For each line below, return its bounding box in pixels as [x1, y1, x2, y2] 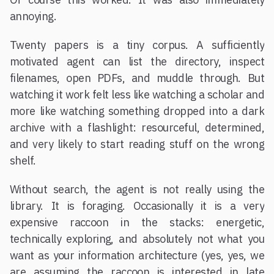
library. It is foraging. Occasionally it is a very [10, 199, 264, 213]
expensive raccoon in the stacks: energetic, [10, 215, 264, 229]
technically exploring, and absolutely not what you [10, 232, 264, 246]
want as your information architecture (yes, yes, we [10, 248, 264, 262]
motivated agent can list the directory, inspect [10, 54, 264, 68]
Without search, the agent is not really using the [10, 182, 264, 196]
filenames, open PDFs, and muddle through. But [10, 71, 264, 85]
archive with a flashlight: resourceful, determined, [10, 120, 264, 135]
